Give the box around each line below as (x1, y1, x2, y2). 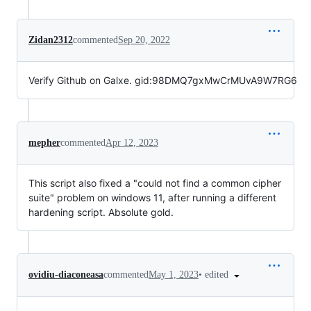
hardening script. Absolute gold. (28, 206, 174, 218)
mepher (28, 137, 60, 148)
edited (205, 269, 231, 280)
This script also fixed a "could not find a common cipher (28, 177, 281, 189)
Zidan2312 (28, 35, 73, 45)
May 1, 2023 (149, 269, 199, 280)
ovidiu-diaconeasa (28, 269, 103, 280)
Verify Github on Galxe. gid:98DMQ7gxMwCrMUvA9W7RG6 (28, 74, 297, 86)
